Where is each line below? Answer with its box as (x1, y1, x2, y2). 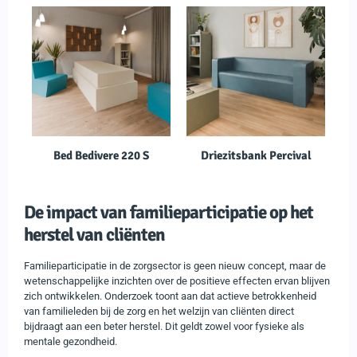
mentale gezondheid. (24, 335, 117, 347)
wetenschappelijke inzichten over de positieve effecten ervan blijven (24, 274, 330, 287)
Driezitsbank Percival (200, 147, 312, 163)
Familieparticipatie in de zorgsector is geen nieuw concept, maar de (24, 259, 326, 272)
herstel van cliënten (24, 222, 165, 246)
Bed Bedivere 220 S (53, 147, 149, 163)
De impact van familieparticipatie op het (24, 200, 313, 224)
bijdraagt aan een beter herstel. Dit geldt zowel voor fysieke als (24, 320, 304, 332)
